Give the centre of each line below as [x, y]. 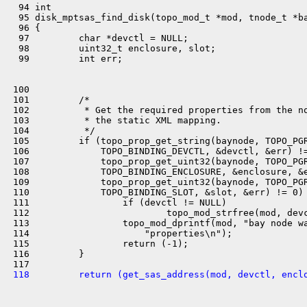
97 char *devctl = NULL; [98, 38]
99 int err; [65, 59]
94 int [29, 7]
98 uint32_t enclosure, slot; [112, 48]
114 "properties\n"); [120, 233]
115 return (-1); [98, 244]
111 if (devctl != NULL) [117, 202]
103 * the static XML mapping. [114, 120]
